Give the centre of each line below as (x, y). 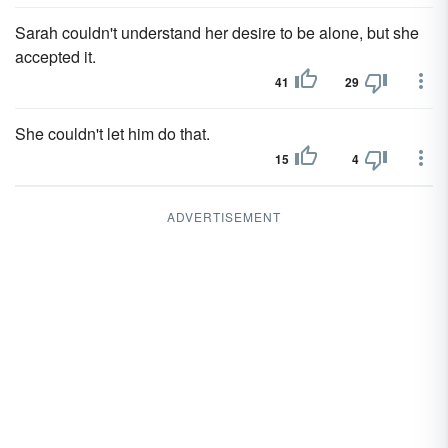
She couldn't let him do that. (112, 133)
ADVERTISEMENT (224, 216)
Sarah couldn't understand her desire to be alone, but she (217, 32)
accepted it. (55, 56)
